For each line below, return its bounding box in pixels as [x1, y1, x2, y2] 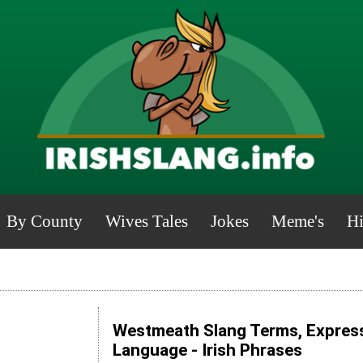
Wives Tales [105, 211, 188, 231]
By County [6, 211, 83, 231]
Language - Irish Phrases [112, 340, 302, 361]
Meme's [271, 211, 324, 231]
